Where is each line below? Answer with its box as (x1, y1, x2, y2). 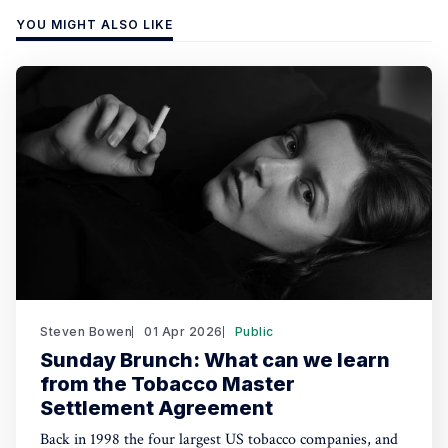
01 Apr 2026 (144, 324, 223, 339)
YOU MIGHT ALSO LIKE (16, 17, 173, 32)
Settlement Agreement (40, 396, 273, 420)
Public (234, 324, 274, 339)
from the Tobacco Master (40, 372, 295, 396)
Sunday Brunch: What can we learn (40, 348, 390, 372)
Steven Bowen (40, 324, 132, 339)
